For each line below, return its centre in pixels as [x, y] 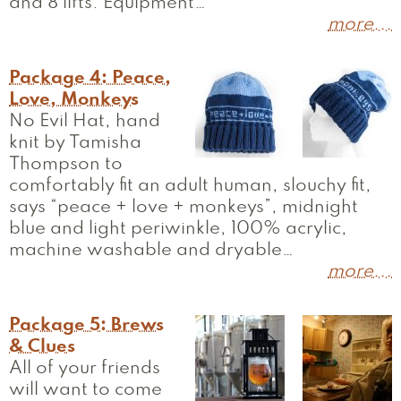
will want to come [85, 390]
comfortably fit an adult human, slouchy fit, [190, 186]
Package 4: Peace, [90, 79]
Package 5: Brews [86, 326]
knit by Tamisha [75, 143]
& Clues [42, 347]
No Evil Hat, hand [85, 122]
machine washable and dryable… [151, 251]
